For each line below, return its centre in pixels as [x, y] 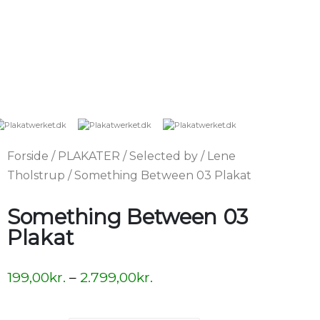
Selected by [164, 156]
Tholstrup [36, 175]
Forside [28, 156]
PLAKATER [89, 156]
